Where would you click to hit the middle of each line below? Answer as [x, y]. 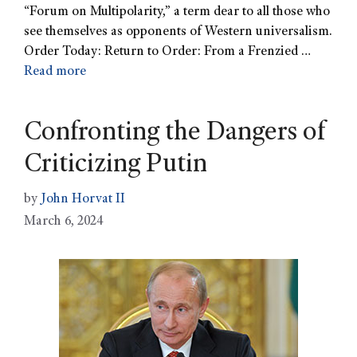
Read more [55, 72]
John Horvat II [83, 200]
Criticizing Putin [116, 165]
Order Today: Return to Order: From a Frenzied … [167, 52]
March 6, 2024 [63, 222]
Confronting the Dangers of [175, 133]
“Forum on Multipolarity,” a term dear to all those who [177, 12]
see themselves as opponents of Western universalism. [178, 32]
